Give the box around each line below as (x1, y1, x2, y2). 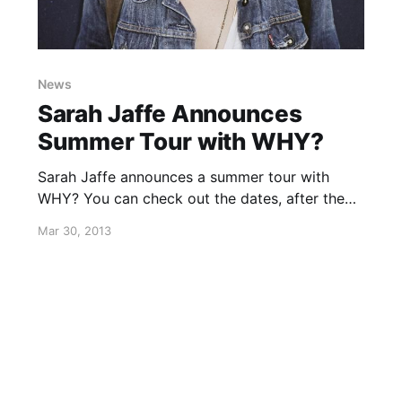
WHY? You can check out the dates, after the (37, 189, 345, 208)
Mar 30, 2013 (37, 223, 111, 239)
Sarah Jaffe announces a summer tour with (37, 168, 329, 187)
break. (37, 211, 80, 230)
